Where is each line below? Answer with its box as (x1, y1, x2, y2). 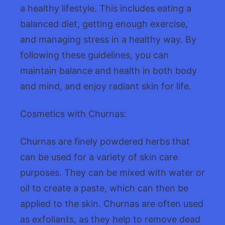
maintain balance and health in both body (20, 65, 197, 76)
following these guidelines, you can (20, 49, 169, 60)
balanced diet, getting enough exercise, (20, 18, 188, 29)
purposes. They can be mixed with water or (20, 167, 205, 178)
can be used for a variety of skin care (20, 151, 178, 162)
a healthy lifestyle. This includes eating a (20, 3, 191, 14)
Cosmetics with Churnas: (20, 108, 127, 119)
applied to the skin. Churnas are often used (20, 198, 203, 209)
